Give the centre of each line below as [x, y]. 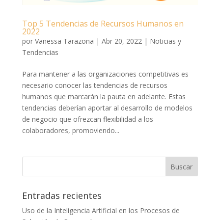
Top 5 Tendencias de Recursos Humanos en [103, 23]
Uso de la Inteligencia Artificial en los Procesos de [101, 210]
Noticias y [165, 41]
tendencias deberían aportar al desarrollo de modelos [107, 108]
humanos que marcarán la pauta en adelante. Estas [104, 96]
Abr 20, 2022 [122, 41]
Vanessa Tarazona [64, 41]
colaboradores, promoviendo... [70, 130]
